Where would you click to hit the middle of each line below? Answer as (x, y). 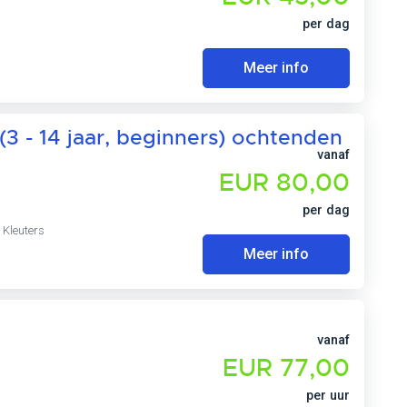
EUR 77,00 (286, 368)
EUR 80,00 (284, 182)
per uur (328, 396)
